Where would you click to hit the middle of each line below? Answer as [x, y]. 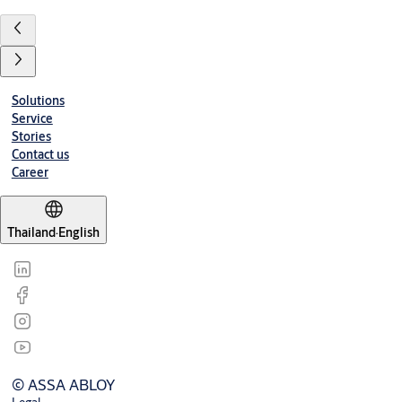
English [79, 233]
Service [32, 119]
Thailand [31, 233]
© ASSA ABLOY [63, 385]
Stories [31, 137]
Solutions [38, 101]
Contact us [40, 155]
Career [30, 173]
